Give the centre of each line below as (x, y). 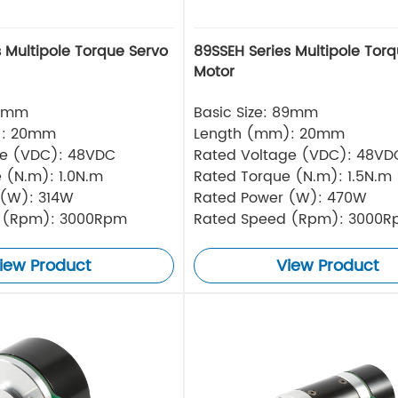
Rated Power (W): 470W (280, 199)
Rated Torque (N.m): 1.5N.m (292, 177)
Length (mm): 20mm (269, 135)
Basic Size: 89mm (255, 113)
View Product (328, 267)
